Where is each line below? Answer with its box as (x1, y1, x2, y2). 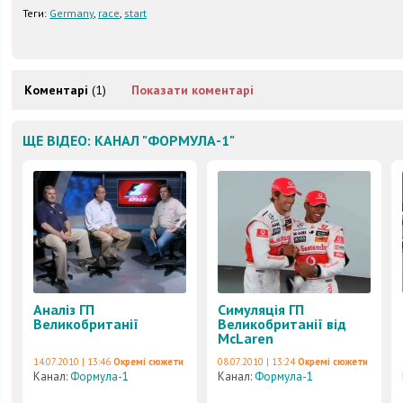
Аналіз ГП (33, 300, 94, 318)
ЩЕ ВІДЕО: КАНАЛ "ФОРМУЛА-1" (22, 131, 235, 149)
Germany (49, 6, 94, 20)
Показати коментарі (131, 82, 254, 98)
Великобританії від (218, 315, 346, 333)
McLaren (218, 329, 273, 347)
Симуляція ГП (218, 300, 304, 318)
